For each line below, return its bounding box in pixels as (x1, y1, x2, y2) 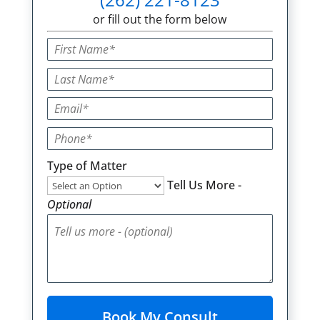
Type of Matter (46, 158, 127, 174)
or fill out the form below (93, 11, 227, 28)
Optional (46, 196, 91, 213)
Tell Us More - (166, 177, 241, 194)
